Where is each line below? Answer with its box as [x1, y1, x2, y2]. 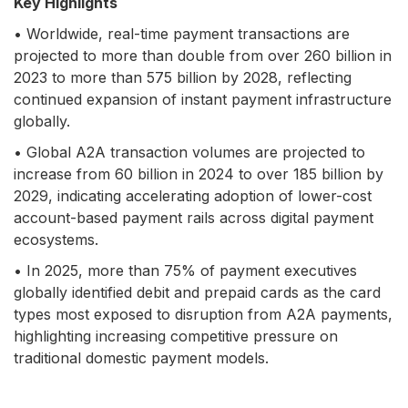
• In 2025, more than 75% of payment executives [14, 261, 357, 280]
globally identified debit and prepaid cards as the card [14, 283, 381, 301]
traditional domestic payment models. [14, 349, 269, 367]
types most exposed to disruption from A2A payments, [14, 305, 393, 323]
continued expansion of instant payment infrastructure [14, 90, 392, 108]
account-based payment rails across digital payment [14, 209, 373, 227]
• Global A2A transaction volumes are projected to [14, 143, 365, 161]
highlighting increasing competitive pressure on [14, 327, 338, 345]
